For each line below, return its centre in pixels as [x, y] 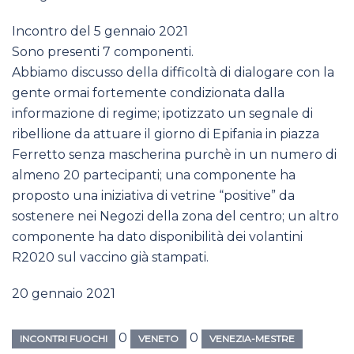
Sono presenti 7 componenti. [103, 51]
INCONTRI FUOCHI [64, 338]
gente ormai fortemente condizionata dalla [148, 92]
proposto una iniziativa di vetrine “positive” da [153, 195]
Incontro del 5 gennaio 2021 [100, 31]
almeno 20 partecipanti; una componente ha [154, 175]
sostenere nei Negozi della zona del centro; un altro [175, 216]
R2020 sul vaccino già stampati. [110, 257]
